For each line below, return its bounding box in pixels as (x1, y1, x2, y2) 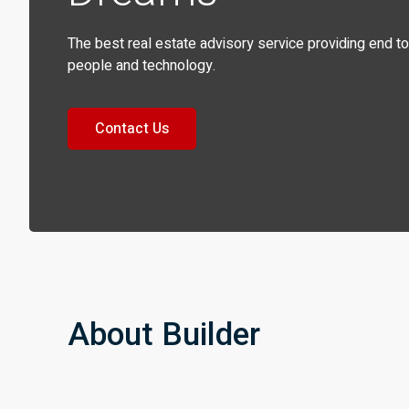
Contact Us (95, 118, 169, 141)
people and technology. (68, 54, 215, 77)
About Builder (68, 316, 260, 354)
